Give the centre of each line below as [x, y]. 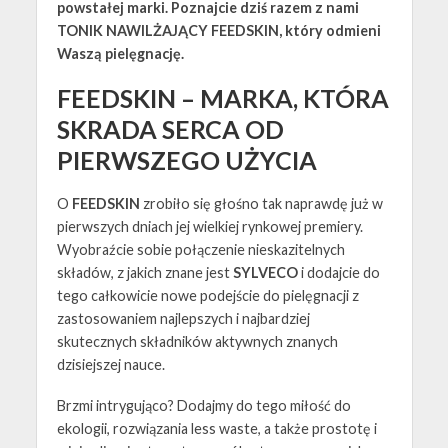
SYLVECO [265, 272]
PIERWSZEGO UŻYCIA [186, 159]
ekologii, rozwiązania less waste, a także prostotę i [216, 428]
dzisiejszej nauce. [112, 364]
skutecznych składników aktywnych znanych [197, 341]
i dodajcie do [338, 272]
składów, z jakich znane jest [144, 272]
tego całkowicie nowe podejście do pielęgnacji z [207, 295]
